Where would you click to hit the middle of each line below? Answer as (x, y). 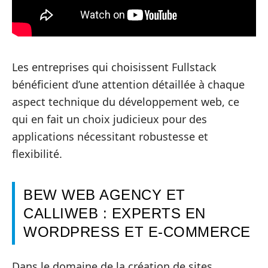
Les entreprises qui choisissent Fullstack (114, 67)
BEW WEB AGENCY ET (104, 194)
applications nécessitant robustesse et (110, 136)
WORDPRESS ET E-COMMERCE (137, 232)
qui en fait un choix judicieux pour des (109, 119)
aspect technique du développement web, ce (126, 101)
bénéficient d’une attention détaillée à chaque (128, 84)
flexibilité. (37, 153)
